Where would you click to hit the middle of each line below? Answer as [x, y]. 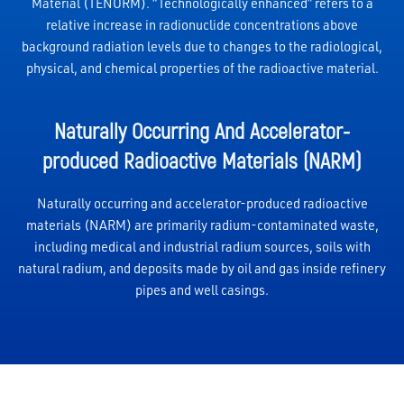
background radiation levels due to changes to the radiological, [202, 46]
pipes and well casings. [202, 289]
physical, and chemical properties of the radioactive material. [202, 68]
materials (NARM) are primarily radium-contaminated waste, [202, 225]
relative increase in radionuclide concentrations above [202, 24]
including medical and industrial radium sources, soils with [202, 246]
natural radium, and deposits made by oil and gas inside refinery [202, 268]
